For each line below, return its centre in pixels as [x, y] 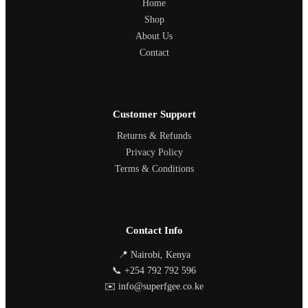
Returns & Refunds [154, 136]
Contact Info [154, 231]
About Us [154, 36]
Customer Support [154, 114]
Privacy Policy [154, 153]
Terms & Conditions [154, 169]
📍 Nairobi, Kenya [154, 255]
